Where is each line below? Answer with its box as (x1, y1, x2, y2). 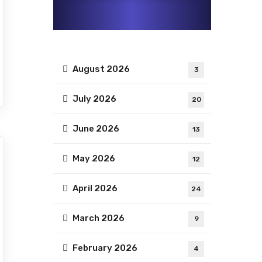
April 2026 (73, 183, 118, 194)
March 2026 (73, 213, 125, 224)
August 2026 (73, 64, 130, 75)
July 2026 (73, 94, 116, 105)
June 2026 (73, 123, 119, 135)
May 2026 (73, 153, 115, 164)
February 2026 (73, 243, 137, 254)
